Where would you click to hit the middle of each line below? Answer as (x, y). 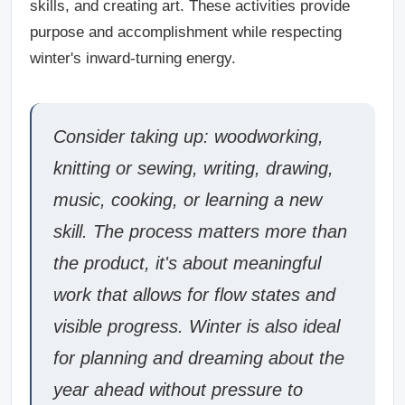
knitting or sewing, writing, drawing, (193, 168)
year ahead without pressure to (178, 389)
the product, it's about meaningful (187, 263)
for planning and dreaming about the (199, 358)
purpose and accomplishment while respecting (186, 32)
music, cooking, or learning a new (188, 199)
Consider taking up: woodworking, (188, 136)
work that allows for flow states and (194, 294)
